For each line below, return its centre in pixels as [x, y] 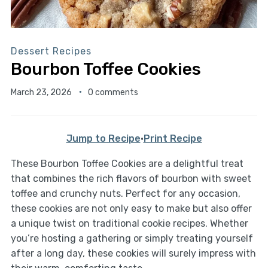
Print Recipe [173, 138]
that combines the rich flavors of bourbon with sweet [131, 178]
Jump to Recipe [103, 138]
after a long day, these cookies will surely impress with [133, 253]
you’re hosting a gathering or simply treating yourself [132, 238]
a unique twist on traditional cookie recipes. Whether [129, 223]
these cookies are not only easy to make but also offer [131, 208]
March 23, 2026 [41, 92]
